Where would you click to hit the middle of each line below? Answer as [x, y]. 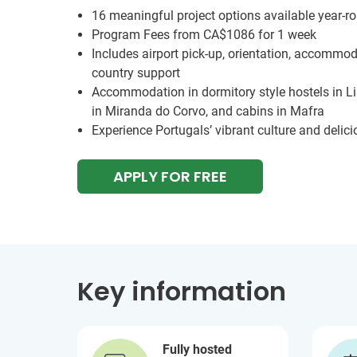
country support [136, 73]
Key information [182, 291]
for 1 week [286, 35]
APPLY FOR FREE [171, 177]
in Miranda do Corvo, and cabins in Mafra [208, 111]
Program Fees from [147, 35]
